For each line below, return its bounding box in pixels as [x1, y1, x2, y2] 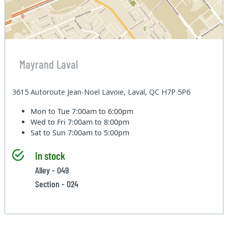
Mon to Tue [31, 106, 72, 117]
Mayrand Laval [19, 56, 78, 71]
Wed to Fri [31, 117, 68, 127]
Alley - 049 [35, 164, 69, 176]
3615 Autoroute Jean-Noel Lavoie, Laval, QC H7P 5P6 [12, 87, 191, 97]
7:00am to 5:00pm [68, 128, 130, 138]
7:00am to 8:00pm [68, 117, 130, 127]
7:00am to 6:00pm [72, 106, 134, 117]
